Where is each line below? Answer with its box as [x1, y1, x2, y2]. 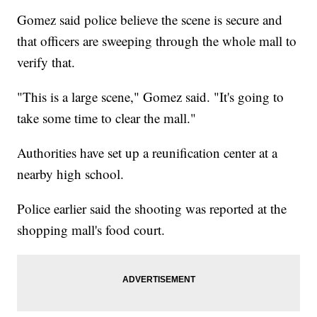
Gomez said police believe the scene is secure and [17, 11, 283, 29]
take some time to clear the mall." [17, 109, 197, 127]
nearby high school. [17, 165, 125, 183]
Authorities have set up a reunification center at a [17, 144, 278, 162]
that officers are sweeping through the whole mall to [17, 32, 297, 50]
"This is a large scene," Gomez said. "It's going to [17, 88, 284, 106]
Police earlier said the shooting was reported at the [17, 200, 287, 218]
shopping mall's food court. [17, 221, 166, 239]
